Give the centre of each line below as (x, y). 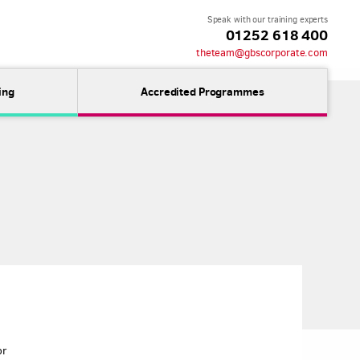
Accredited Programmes (202, 92)
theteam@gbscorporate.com (262, 52)
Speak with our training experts (267, 20)
